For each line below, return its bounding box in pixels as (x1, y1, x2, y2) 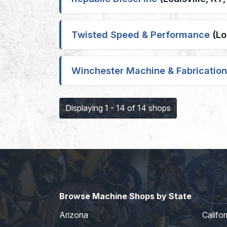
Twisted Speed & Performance (71, 29, 210, 40)
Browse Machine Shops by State (59, 191, 192, 201)
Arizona (59, 210, 88, 220)
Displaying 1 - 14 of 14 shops (65, 103, 171, 113)
